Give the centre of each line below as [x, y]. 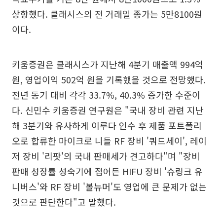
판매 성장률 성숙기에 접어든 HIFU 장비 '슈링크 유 [107, 171]
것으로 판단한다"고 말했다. [64, 202]
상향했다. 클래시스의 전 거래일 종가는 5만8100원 [107, 14]
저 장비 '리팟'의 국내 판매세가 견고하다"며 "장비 [106, 156]
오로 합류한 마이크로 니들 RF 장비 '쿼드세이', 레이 [109, 140]
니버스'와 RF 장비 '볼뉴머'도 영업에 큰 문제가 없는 [109, 186]
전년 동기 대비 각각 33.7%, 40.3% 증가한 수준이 [106, 94]
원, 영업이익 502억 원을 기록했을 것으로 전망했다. [109, 79]
